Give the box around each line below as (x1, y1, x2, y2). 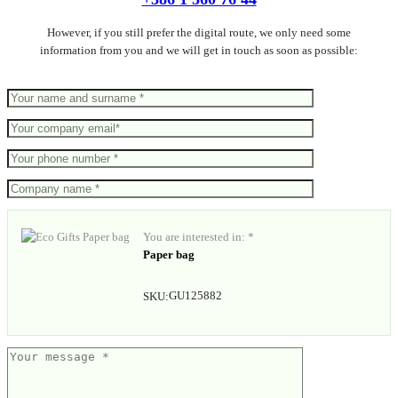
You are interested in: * (143, 230, 254, 244)
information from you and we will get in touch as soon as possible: (40, 44, 358, 58)
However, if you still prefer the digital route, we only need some (47, 26, 351, 40)
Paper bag (143, 248, 195, 262)
